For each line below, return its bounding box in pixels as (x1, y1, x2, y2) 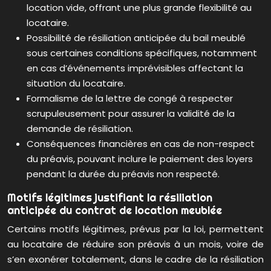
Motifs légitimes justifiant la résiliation (7, 191, 212, 205)
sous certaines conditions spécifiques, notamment (27, 47, 257, 60)
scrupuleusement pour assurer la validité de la (27, 107, 235, 120)
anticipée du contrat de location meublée (7, 203, 222, 218)
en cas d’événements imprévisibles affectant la (27, 62, 243, 75)
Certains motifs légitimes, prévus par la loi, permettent (7, 223, 264, 236)
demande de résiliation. (27, 122, 133, 135)
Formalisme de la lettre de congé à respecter (27, 92, 233, 105)
